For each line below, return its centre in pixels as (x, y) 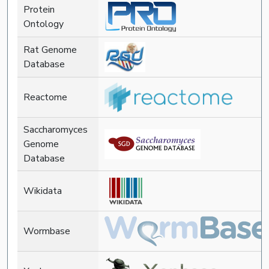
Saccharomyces (56, 129)
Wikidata (43, 191)
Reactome (45, 97)
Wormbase (47, 231)
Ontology (44, 24)
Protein (39, 9)
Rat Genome (50, 50)
